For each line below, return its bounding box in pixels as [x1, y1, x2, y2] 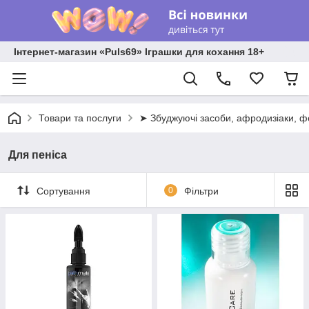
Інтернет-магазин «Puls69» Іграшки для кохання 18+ [14, 46, 264, 57]
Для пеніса [8, 149, 67, 161]
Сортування [37, 185, 90, 197]
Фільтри [183, 185, 219, 197]
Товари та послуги [39, 112, 121, 123]
